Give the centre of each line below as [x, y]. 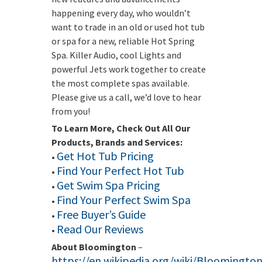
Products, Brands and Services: [117, 142]
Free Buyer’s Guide [101, 214]
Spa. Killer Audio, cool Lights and [116, 55]
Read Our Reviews [100, 229]
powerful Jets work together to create [129, 69]
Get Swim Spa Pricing [108, 185]
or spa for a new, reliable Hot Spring [123, 41]
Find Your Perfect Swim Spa [124, 200]
